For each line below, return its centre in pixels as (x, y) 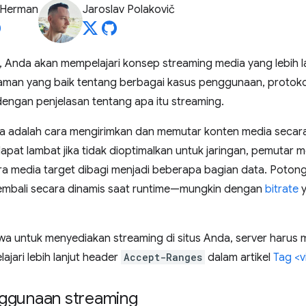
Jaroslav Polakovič (129, 10)
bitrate (282, 189)
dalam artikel (239, 258)
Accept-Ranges (163, 257)
